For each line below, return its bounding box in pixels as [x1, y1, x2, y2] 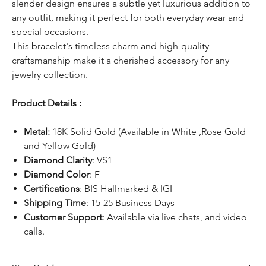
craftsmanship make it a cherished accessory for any [12, 54, 229, 66]
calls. [24, 225, 45, 237]
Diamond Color [24, 168, 90, 180]
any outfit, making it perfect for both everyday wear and [12, 11, 244, 23]
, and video [200, 211, 247, 223]
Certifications [24, 182, 80, 194]
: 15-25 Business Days [86, 197, 175, 208]
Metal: [24, 125, 50, 137]
